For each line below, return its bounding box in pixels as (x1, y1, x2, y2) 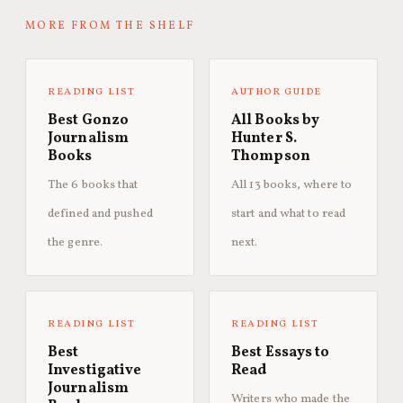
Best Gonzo (48, 111, 129, 130)
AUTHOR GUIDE (231, 85, 322, 99)
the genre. (48, 234, 103, 251)
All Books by (231, 111, 320, 130)
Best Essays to (231, 343, 330, 363)
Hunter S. (231, 129, 297, 148)
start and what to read (231, 205, 346, 222)
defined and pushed (48, 205, 153, 222)
